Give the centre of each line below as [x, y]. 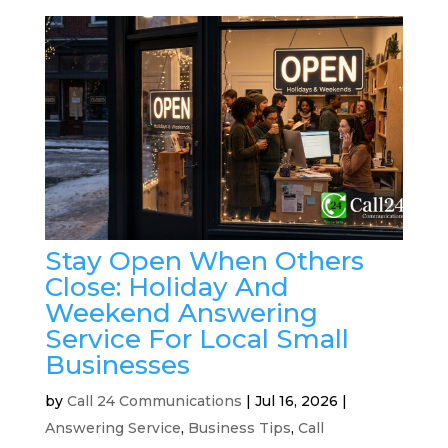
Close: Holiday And [166, 287]
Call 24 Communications [154, 401]
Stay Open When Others [204, 261]
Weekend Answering [181, 313]
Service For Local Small [196, 339]
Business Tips [239, 428]
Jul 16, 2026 [296, 401]
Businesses [117, 365]
